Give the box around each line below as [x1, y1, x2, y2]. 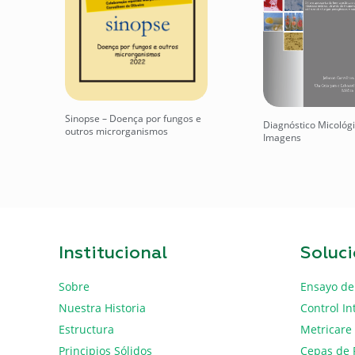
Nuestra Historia [59, 300, 146, 315]
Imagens [263, 130, 301, 144]
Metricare [300, 321, 352, 337]
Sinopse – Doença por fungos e [65, 112, 201, 126]
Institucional [59, 244, 167, 262]
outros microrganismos [65, 124, 168, 139]
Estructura [59, 321, 114, 337]
